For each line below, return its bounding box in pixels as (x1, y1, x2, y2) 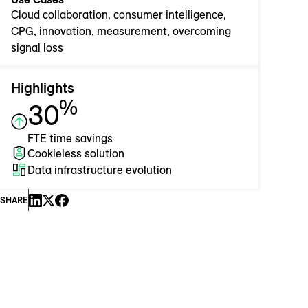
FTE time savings (27, 131, 113, 146)
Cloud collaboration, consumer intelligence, (11, 8, 226, 22)
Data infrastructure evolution (27, 163, 172, 177)
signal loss (11, 41, 63, 55)
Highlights (11, 79, 74, 97)
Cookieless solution (27, 146, 124, 161)
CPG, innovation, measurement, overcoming (11, 24, 231, 38)
